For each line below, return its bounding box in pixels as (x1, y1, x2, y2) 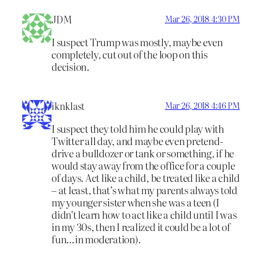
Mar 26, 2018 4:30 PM (164, 13, 240, 25)
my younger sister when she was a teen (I (51, 194, 219, 209)
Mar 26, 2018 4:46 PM (164, 99, 240, 111)
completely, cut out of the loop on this (51, 47, 208, 62)
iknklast (51, 98, 85, 113)
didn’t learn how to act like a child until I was (51, 206, 237, 222)
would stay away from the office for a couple (51, 157, 235, 173)
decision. (51, 59, 89, 74)
